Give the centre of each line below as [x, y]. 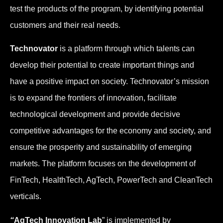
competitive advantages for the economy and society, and [111, 131]
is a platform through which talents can [126, 49]
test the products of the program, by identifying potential [107, 8]
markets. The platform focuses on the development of [103, 164]
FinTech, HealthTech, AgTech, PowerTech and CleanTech [111, 180]
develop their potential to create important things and [102, 65]
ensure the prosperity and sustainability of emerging [101, 147]
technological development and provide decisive [95, 114]
